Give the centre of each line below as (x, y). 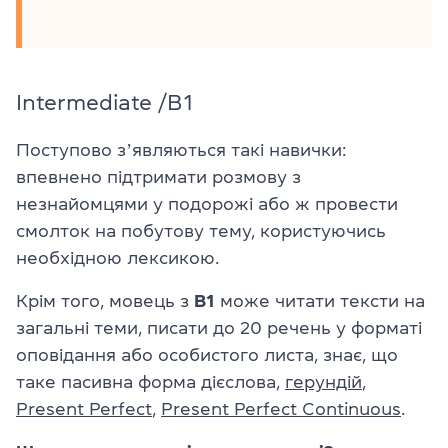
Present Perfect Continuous (281, 409)
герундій (323, 382)
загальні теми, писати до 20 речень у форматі (219, 328)
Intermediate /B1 (104, 102)
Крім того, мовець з (105, 301)
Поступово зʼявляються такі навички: (181, 150)
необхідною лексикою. (117, 258)
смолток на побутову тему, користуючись (201, 231)
